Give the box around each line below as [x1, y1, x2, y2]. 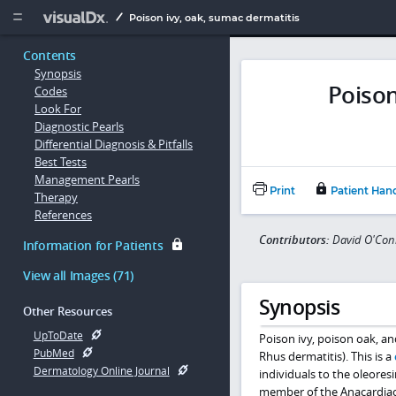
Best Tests [34, 154, 87, 171]
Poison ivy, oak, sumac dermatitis [128, 11, 300, 24]
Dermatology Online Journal [33, 363, 170, 377]
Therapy [34, 189, 78, 206]
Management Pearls [34, 171, 140, 188]
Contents [23, 47, 77, 65]
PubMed [33, 346, 74, 360]
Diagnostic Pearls [34, 118, 124, 135]
